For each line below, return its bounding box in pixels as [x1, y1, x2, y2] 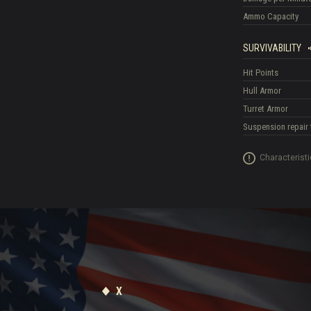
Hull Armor [243, 85, 282, 96]
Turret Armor [243, 103, 289, 114]
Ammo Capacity [243, 10, 299, 22]
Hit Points [243, 67, 279, 78]
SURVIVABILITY [243, 42, 302, 53]
